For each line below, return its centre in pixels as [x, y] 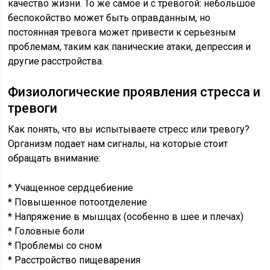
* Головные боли [46, 231]
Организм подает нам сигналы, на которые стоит [118, 144]
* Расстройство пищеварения [74, 260]
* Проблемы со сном [55, 246]
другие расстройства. [56, 61]
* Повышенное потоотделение [78, 202]
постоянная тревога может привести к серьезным [122, 32]
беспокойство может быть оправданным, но [109, 18]
